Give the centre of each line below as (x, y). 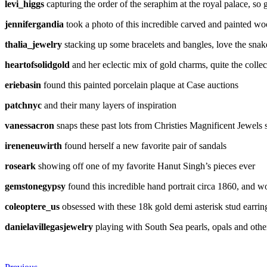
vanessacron (31, 125)
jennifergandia (35, 24)
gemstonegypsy (36, 186)
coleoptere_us (33, 206)
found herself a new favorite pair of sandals (145, 145)
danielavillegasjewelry (50, 226)
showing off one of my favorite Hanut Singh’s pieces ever (147, 166)
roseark (21, 166)
